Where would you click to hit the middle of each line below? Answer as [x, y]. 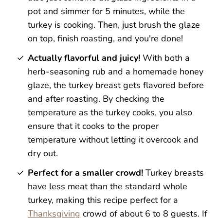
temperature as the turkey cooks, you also [110, 113]
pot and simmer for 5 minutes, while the [107, 11]
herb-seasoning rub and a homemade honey [116, 72]
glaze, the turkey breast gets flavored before [116, 85]
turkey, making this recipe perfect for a [103, 200]
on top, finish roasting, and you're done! [106, 39]
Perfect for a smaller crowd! [86, 173]
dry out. [43, 154]
